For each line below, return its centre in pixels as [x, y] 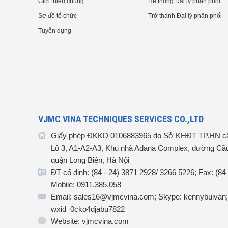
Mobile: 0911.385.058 [86, 185]
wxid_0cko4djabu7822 [88, 209]
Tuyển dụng [55, 31]
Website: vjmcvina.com [90, 221]
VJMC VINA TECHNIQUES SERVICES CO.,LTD [121, 119]
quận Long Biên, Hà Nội [90, 160]
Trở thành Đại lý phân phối [185, 16]
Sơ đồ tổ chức [58, 16]
